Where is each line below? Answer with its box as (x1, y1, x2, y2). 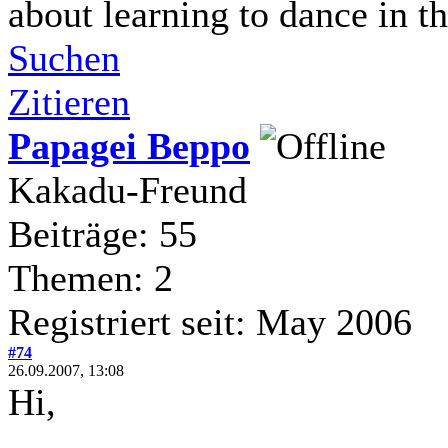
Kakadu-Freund (8, 168, 247, 211)
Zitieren (8, 80, 130, 123)
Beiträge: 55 (8, 212, 197, 255)
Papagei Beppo (8, 124, 250, 167)
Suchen (8, 36, 120, 79)
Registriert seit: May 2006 (8, 300, 412, 343)
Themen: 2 (8, 256, 173, 299)
